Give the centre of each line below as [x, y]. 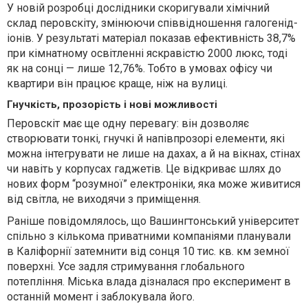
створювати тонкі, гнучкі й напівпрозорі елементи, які [146, 139]
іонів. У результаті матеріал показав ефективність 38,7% [151, 38]
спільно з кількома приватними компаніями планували [149, 236]
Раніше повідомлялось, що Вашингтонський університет [153, 221]
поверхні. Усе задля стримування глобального [126, 267]
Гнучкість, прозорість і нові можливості [112, 105]
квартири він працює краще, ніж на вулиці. [117, 84]
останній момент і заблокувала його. [101, 297]
